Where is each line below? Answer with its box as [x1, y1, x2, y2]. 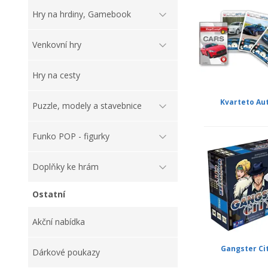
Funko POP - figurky [32, 130, 109, 142]
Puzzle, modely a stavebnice [32, 100, 142, 112]
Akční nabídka [32, 216, 85, 228]
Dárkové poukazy [32, 246, 100, 258]
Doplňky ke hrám [32, 161, 99, 173]
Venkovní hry [32, 39, 81, 51]
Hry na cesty [32, 69, 80, 81]
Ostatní [32, 188, 65, 200]
